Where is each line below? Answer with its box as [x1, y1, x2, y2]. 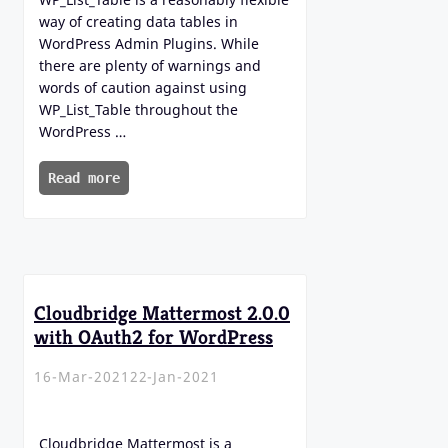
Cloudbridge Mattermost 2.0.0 [34, 300, 290, 326]
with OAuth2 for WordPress [34, 324, 273, 350]
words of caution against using [39, 78, 247, 98]
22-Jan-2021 [129, 367, 220, 387]
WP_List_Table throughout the [39, 100, 238, 120]
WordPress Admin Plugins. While [39, 34, 259, 54]
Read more [48, 170, 120, 187]
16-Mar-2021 [34, 367, 130, 387]
